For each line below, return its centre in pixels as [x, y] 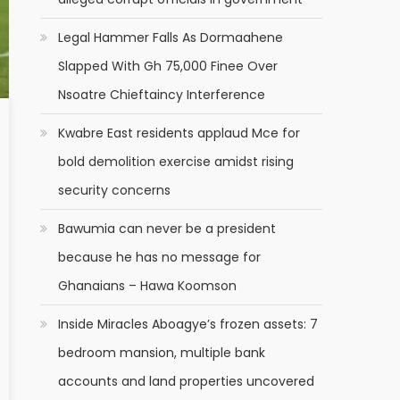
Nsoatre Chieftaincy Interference [162, 95]
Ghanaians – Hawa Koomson [148, 286]
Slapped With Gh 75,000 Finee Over [168, 66]
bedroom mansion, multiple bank [162, 353]
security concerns [115, 190]
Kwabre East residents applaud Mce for [179, 133]
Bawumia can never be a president [167, 229]
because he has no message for [160, 257]
